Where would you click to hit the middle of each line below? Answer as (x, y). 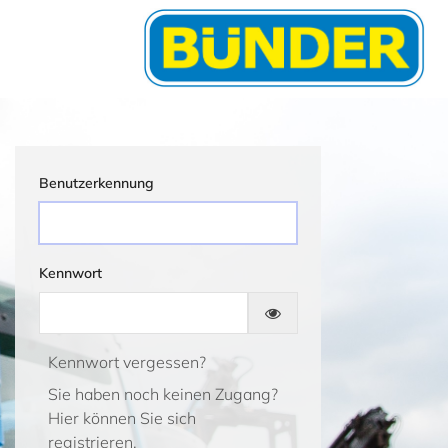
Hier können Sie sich (122, 418)
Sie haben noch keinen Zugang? (163, 394)
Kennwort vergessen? (127, 362)
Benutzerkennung (96, 183)
